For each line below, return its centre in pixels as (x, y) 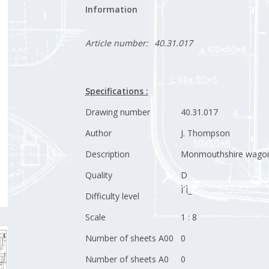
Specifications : (116, 91)
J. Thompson (205, 133)
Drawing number (117, 112)
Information (111, 9)
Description (107, 154)
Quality (98, 175)
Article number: (116, 43)
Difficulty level (112, 196)
